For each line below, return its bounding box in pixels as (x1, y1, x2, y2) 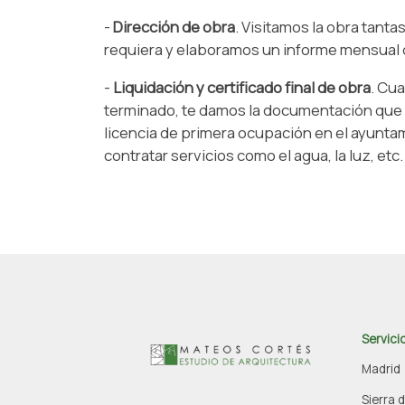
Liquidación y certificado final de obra (112, 76, 371, 98)
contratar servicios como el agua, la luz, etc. (103, 144, 403, 165)
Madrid (361, 361, 400, 378)
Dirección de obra (112, 16, 235, 38)
